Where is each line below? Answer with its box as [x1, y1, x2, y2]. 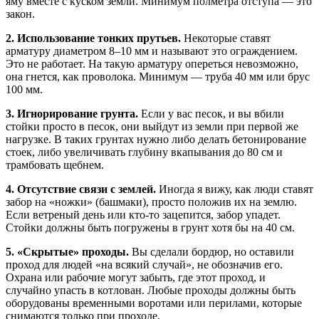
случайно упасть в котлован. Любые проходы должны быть [6, 284, 296, 296]
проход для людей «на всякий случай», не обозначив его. [6, 258, 283, 271]
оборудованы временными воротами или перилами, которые [6, 297, 302, 309]
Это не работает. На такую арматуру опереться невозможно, [6, 58, 298, 70]
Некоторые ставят [181, 32, 271, 44]
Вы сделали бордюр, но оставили [129, 246, 294, 258]
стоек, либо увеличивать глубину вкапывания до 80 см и [6, 146, 283, 158]
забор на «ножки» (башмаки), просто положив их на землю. [6, 196, 297, 208]
